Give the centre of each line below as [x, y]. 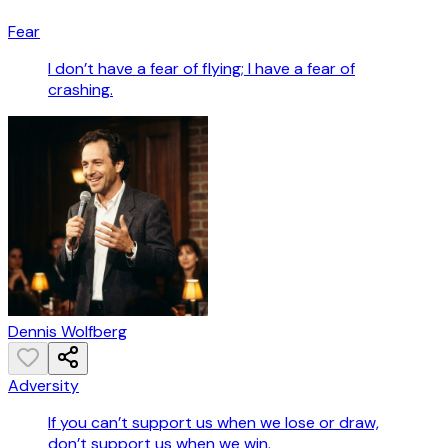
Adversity [43, 386]
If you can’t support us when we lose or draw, [213, 423]
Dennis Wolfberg [67, 332]
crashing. [80, 90]
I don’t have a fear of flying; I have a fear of [201, 69]
